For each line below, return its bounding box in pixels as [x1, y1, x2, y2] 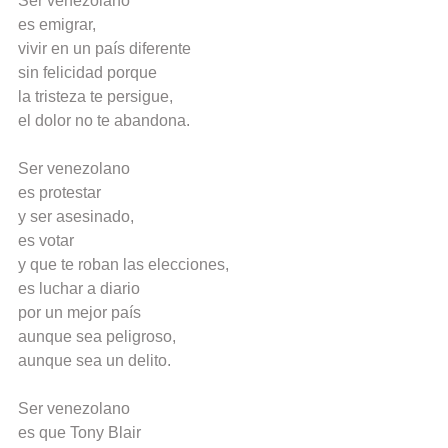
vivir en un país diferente [18, 40, 191, 58]
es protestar [18, 184, 101, 202]
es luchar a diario [18, 280, 140, 298]
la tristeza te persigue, [18, 88, 173, 106]
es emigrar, [18, 16, 96, 34]
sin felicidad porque [18, 64, 157, 82]
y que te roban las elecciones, [18, 256, 229, 274]
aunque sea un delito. [18, 352, 171, 370]
